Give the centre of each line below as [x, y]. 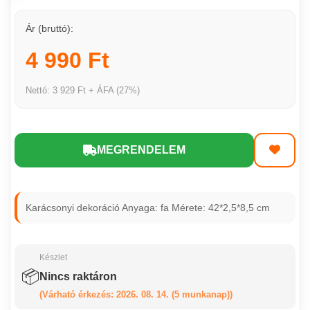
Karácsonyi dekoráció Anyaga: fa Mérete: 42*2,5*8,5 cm [148, 208]
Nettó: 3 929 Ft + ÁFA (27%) [83, 91]
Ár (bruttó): [50, 29]
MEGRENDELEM [141, 150]
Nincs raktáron [79, 277]
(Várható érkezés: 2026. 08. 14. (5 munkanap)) [136, 295]
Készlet [54, 258]
